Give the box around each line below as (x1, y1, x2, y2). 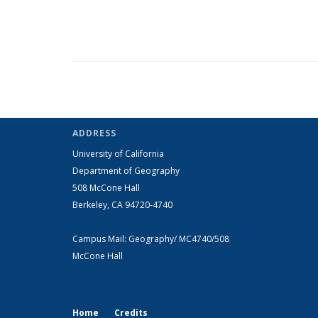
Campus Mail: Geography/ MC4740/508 (72, 233, 229, 245)
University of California (72, 148, 164, 160)
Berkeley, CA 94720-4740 (72, 199, 172, 211)
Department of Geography (72, 165, 180, 177)
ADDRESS (72, 127, 116, 139)
